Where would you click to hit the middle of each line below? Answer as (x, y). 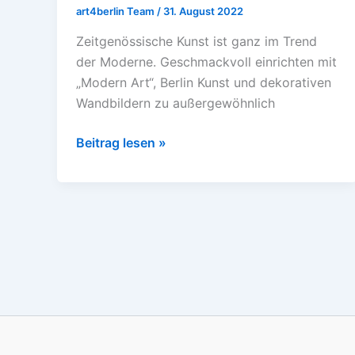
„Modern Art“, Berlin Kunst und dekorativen (204, 83)
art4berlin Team (116, 11)
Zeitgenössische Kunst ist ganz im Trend (197, 42)
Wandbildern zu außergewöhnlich (176, 103)
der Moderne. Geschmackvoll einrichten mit (206, 62)
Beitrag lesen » (121, 143)
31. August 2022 (203, 11)
